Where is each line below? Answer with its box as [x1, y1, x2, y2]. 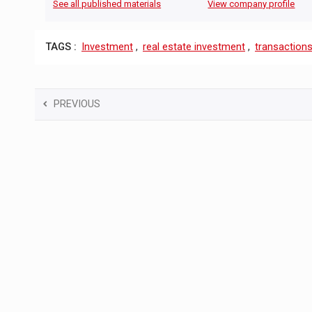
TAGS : [45, 41, 77, 54]
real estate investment [143, 41, 245, 54]
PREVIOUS [54, 97, 100, 110]
